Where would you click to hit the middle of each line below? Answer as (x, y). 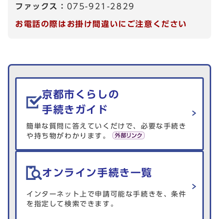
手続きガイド (75, 109)
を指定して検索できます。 (72, 204)
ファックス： (41, 7)
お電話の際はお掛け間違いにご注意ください (101, 24)
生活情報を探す (49, 81)
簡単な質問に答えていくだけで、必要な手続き (107, 126)
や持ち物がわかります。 (68, 136)
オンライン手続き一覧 (97, 172)
